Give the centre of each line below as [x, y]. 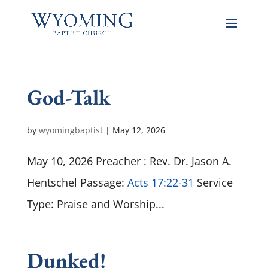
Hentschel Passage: [77, 182]
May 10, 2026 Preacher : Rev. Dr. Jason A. [129, 161]
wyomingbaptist [71, 130]
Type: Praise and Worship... [95, 204]
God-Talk [68, 97]
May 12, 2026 [138, 130]
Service [213, 182]
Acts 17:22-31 [160, 182]
